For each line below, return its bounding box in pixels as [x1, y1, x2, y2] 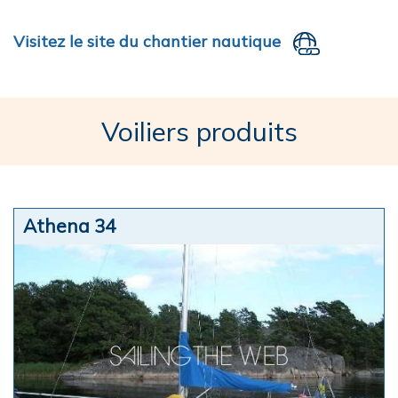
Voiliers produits [100, 114, 298, 148]
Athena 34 [23, 213, 115, 237]
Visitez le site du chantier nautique [13, 31, 281, 52]
